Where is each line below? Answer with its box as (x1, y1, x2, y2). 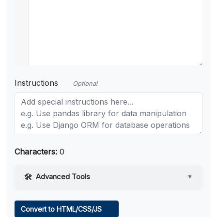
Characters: (15, 147, 57, 157)
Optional (73, 80, 97, 88)
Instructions (15, 78, 58, 88)
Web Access (31, 194, 73, 202)
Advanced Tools (36, 172, 90, 182)
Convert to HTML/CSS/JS (21, 205, 104, 214)
